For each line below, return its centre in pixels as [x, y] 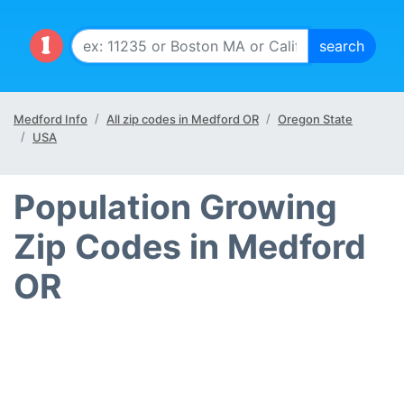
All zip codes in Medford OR [183, 119]
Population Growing [175, 207]
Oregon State [315, 119]
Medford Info [50, 119]
